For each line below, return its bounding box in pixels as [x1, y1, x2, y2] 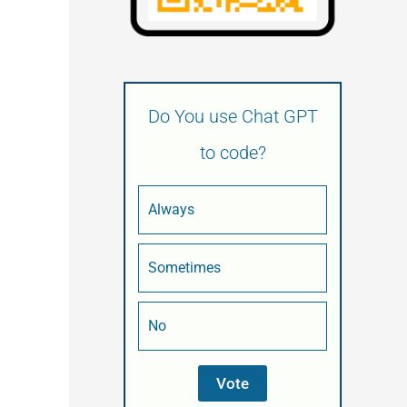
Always [148, 201, 194, 219]
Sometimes [148, 259, 221, 277]
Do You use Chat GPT [147, 105, 318, 128]
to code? [199, 142, 266, 164]
